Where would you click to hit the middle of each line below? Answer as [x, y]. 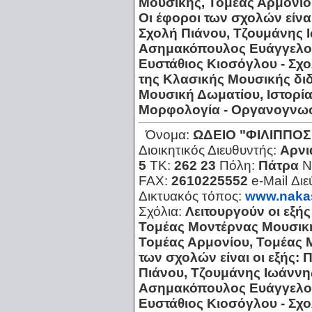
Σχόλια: [162, 212]
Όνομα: [169, 135]
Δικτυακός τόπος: [192, 196]
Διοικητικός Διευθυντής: [209, 150]
